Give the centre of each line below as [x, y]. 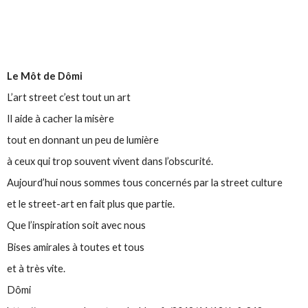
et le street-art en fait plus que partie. [91, 204]
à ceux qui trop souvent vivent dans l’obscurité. [110, 162]
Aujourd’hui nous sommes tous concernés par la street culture [145, 183]
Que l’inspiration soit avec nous [78, 225]
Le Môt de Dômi [45, 76]
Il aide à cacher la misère [61, 118]
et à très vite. [36, 268]
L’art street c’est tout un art [69, 97]
